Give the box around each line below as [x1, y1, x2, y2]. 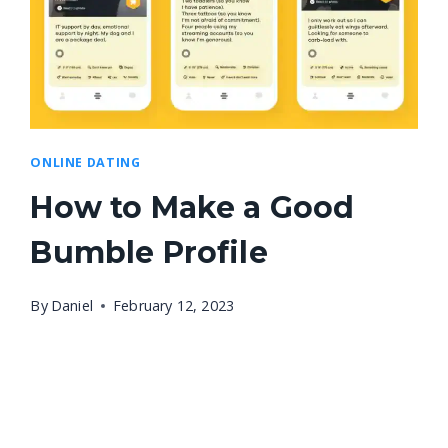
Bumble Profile [30, 234, 268, 272]
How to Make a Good [30, 189, 355, 227]
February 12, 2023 [112, 295, 235, 315]
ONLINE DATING [30, 153, 141, 171]
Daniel [50, 295, 93, 315]
